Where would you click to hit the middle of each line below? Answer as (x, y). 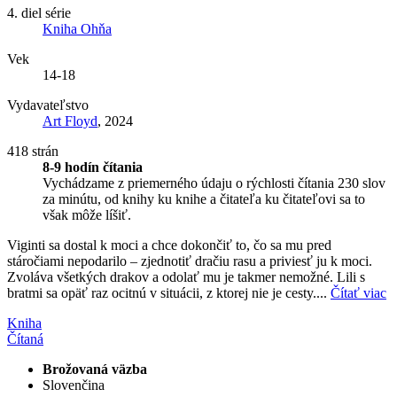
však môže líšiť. (87, 214)
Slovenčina (74, 385)
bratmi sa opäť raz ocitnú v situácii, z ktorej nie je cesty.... (169, 292)
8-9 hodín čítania (93, 167)
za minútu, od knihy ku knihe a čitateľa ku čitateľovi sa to (204, 198)
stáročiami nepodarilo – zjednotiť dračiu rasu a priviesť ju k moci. (190, 261)
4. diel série (39, 12)
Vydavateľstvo (48, 105)
